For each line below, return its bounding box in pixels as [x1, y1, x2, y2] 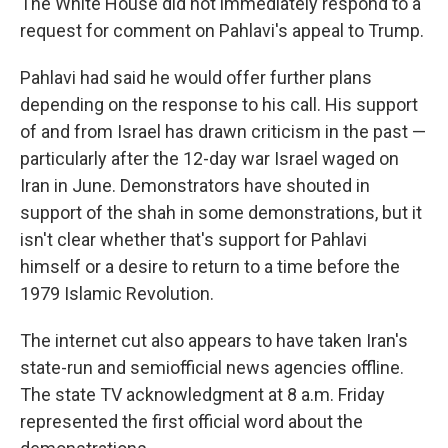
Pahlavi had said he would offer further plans [20, 67, 372, 88]
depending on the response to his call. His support [20, 94, 418, 115]
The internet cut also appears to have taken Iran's [20, 330, 408, 351]
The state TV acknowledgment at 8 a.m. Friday [20, 384, 385, 405]
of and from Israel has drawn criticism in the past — [20, 121, 426, 142]
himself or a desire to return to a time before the [20, 256, 400, 277]
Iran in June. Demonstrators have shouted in [20, 175, 370, 196]
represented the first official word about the [20, 411, 363, 432]
